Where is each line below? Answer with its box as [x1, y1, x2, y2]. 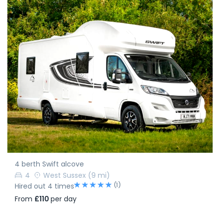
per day [51, 194, 77, 204]
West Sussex [43, 170, 86, 181]
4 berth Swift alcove [15, 159, 84, 169]
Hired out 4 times [15, 181, 74, 192]
